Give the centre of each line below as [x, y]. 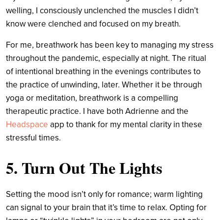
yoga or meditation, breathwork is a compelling [92, 98]
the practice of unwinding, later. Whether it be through [104, 84]
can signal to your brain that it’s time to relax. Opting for [106, 207]
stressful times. [33, 137]
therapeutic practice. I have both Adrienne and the [97, 111]
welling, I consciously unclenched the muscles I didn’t [102, 10]
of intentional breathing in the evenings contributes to [103, 71]
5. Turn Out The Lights [84, 167]
